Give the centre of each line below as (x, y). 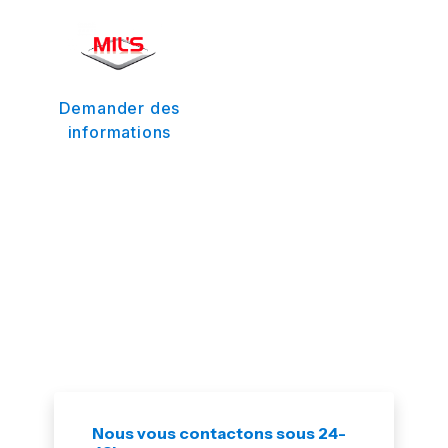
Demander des (119, 108)
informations (119, 132)
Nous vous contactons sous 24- (219, 433)
